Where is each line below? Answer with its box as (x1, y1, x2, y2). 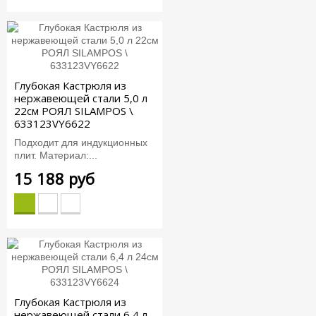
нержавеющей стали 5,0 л (14, 91, 147, 106)
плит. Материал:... (14, 149, 97, 161)
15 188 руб (14, 167, 95, 189)
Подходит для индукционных (14, 136, 147, 148)
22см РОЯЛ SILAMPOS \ (14, 104, 133, 119)
